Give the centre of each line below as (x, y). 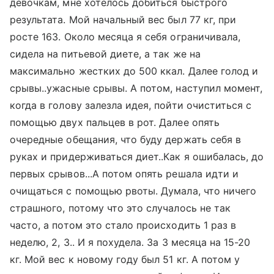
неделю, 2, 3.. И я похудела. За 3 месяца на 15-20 (130, 242)
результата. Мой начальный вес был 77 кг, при (123, 20)
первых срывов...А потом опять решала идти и (124, 174)
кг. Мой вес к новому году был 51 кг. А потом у (125, 259)
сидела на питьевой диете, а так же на (105, 54)
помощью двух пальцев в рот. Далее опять (115, 122)
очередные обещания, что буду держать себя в (126, 139)
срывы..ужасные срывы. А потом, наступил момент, (136, 88)
